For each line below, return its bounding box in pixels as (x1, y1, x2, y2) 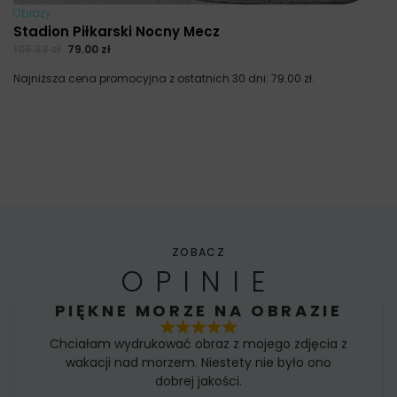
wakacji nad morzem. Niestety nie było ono (66, 354, 331, 372)
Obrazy (13, 5, 51, 21)
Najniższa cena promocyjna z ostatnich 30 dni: (13, 70, 271, 86)
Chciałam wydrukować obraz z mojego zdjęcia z (50, 335, 347, 354)
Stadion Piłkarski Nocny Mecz (13, 22, 220, 42)
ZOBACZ (171, 244, 226, 260)
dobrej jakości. (155, 372, 242, 391)
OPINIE (121, 261, 276, 301)
